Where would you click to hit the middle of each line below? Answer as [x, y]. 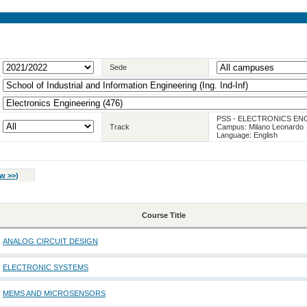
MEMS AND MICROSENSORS [54, 294]
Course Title [163, 216]
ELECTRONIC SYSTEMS [45, 268]
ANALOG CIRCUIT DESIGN [50, 242]
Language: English [247, 135]
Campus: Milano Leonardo [260, 126]
